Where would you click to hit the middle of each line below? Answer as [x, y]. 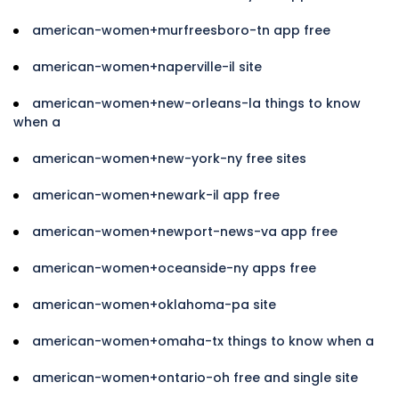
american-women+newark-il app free [156, 195]
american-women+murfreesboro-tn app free [181, 30]
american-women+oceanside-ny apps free [174, 268]
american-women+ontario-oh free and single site [195, 377]
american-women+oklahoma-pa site [154, 304]
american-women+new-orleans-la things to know [196, 103]
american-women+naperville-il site [147, 66]
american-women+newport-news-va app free [185, 231]
